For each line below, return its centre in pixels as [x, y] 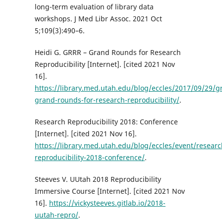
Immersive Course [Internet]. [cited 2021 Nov [110, 191]
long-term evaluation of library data [94, 7]
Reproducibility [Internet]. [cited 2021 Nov [105, 64]
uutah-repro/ [56, 215]
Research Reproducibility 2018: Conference [106, 122]
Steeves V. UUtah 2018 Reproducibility [98, 179]
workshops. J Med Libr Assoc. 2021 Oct [98, 19]
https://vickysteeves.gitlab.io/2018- [107, 203]
